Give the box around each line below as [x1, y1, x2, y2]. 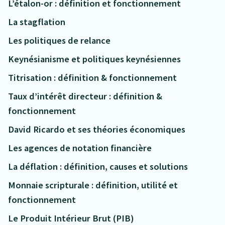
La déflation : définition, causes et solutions [8, 161, 188, 173]
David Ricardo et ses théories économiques [8, 124, 185, 136]
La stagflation [8, 16, 65, 28]
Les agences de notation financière [8, 142, 152, 154]
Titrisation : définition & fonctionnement [8, 72, 177, 84]
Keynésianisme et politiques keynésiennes [8, 53, 181, 65]
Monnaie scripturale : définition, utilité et [8, 179, 178, 191]
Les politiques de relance [8, 35, 110, 47]
